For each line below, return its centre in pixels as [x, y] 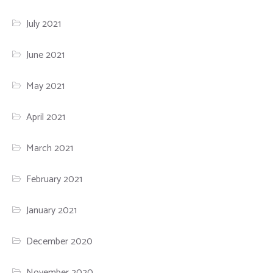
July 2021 [44, 24]
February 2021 [55, 180]
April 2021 [46, 118]
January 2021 [52, 211]
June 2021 [46, 55]
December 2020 [60, 242]
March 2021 [50, 149]
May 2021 [46, 87]
